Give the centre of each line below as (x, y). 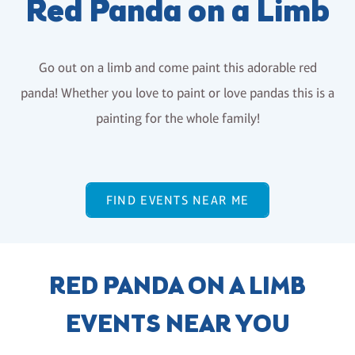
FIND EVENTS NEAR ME (177, 200)
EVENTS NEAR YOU (177, 325)
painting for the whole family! (177, 118)
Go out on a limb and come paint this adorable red (177, 67)
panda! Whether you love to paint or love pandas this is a (177, 93)
